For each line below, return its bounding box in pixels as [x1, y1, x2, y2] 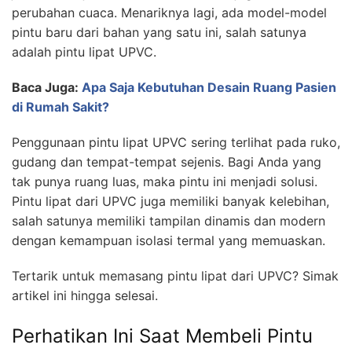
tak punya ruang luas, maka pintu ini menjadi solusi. [12, 173, 317, 189]
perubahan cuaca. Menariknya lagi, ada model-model [12, 4, 327, 20]
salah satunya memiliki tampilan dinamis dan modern [12, 212, 325, 229]
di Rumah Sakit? [12, 98, 109, 115]
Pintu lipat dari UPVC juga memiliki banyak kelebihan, [12, 192, 329, 209]
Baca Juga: [12, 79, 82, 95]
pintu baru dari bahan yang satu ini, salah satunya [12, 24, 306, 40]
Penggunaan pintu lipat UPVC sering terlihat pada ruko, [12, 134, 340, 150]
